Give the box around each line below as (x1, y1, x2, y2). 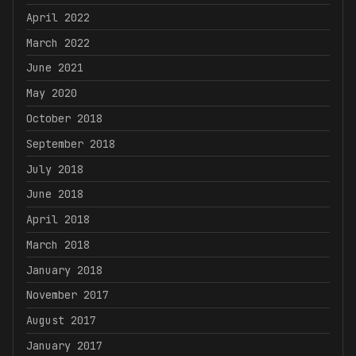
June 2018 (26, 187, 83, 202)
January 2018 (26, 262, 103, 277)
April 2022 (26, 10, 90, 25)
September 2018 (26, 136, 115, 151)
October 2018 (26, 110, 103, 126)
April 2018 (26, 212, 90, 227)
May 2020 (26, 86, 77, 101)
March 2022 (26, 35, 90, 50)
